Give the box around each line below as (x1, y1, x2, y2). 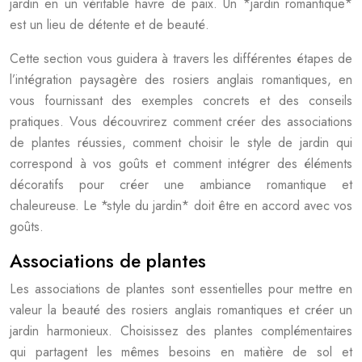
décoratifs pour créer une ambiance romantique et (10, 175, 352, 194)
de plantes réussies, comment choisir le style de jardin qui (10, 133, 352, 152)
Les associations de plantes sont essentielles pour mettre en (10, 280, 352, 298)
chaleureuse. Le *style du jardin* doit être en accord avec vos (10, 196, 352, 215)
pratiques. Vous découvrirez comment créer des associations (10, 112, 352, 131)
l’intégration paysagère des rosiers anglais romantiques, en (10, 70, 352, 89)
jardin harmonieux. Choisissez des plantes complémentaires (10, 322, 352, 340)
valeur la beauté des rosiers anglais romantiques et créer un (10, 301, 352, 319)
